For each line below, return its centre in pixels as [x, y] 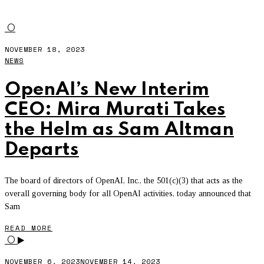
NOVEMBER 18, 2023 [45, 49]
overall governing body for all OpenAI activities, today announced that [128, 194]
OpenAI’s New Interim [107, 90]
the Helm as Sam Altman [119, 130]
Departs [42, 150]
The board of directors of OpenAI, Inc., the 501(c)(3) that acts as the [124, 181]
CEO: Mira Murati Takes [115, 110]
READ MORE [29, 228]
